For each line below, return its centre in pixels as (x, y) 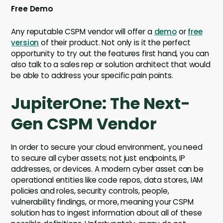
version (25, 43)
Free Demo (32, 9)
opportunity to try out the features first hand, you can (110, 54)
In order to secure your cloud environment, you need (107, 147)
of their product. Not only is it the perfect (115, 43)
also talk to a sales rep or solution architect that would (111, 65)
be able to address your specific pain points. (92, 76)
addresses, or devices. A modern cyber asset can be (107, 169)
